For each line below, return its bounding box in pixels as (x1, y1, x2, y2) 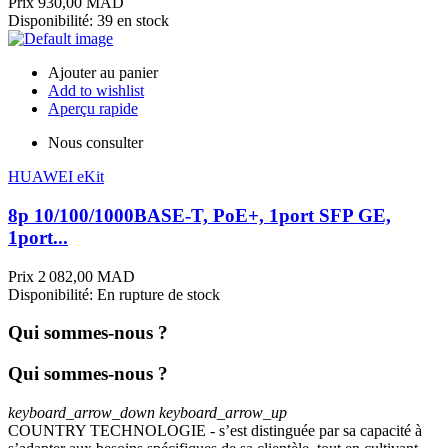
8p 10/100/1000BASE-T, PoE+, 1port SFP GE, (8, 204, 391, 226)
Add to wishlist (48, 82, 144, 100)
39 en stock (97, 12, 169, 30)
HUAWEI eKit (8, 168, 104, 186)
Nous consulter (48, 134, 143, 152)
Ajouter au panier (48, 64, 158, 82)
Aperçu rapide (48, 100, 138, 118)
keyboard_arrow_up (159, 403, 287, 421)
